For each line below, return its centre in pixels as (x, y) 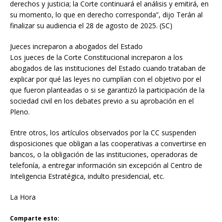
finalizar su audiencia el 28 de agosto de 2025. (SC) (91, 26)
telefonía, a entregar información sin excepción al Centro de (106, 166)
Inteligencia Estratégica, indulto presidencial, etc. (87, 176)
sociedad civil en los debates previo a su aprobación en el (102, 101)
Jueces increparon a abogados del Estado (76, 47)
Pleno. (20, 112)
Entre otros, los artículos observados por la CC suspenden (103, 133)
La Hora (23, 197)
